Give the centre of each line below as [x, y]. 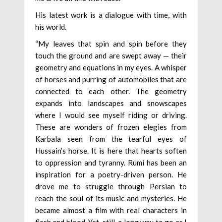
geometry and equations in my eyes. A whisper [111, 68]
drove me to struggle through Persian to [111, 187]
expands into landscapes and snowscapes [111, 103]
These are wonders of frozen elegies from [111, 127]
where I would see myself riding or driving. [111, 115]
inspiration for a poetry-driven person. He [111, 175]
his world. [51, 27]
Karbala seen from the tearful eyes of [111, 139]
